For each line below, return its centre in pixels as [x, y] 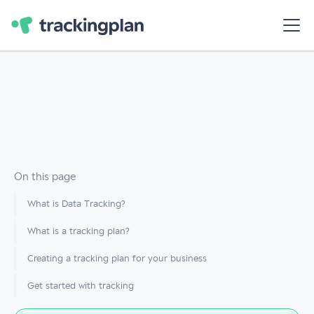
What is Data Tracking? [76, 204]
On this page [45, 177]
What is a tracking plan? [78, 231]
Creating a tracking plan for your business [117, 259]
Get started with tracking [81, 286]
